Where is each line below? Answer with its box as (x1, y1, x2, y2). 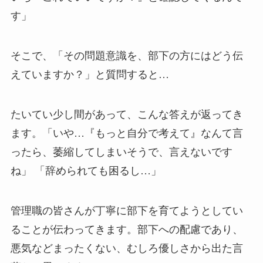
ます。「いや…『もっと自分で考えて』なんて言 (10, 127, 243, 139)
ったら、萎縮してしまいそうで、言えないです (10, 146, 232, 158)
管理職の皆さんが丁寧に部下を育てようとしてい (10, 204, 243, 217)
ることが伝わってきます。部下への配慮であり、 (10, 223, 243, 235)
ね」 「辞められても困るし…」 (10, 164, 161, 177)
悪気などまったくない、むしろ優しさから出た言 (10, 242, 243, 254)
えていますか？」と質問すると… (10, 68, 169, 80)
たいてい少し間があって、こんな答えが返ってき (10, 108, 243, 120)
